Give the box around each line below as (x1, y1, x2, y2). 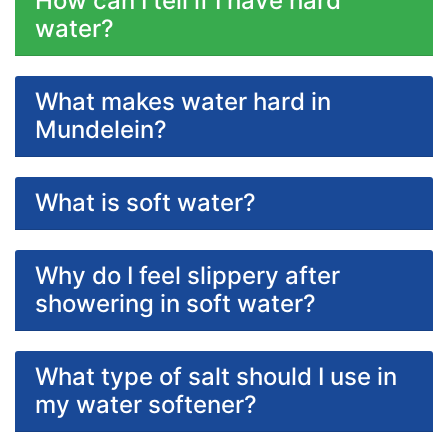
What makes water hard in (35, 86, 331, 116)
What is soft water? (35, 187, 256, 217)
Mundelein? (35, 114, 167, 144)
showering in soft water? (35, 288, 316, 318)
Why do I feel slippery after (35, 260, 340, 290)
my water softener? (35, 389, 257, 419)
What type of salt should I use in (35, 361, 397, 391)
